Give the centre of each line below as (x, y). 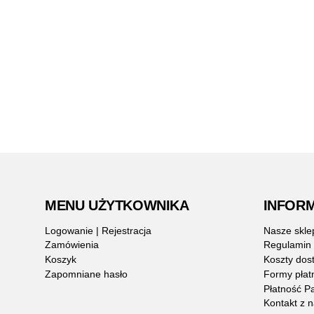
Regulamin (287, 245)
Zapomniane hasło (86, 274)
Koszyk (61, 260)
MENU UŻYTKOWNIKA (117, 206)
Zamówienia (72, 245)
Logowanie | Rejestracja (98, 230)
